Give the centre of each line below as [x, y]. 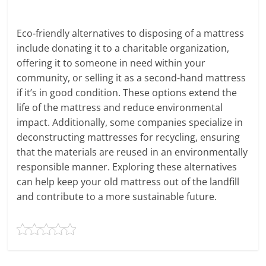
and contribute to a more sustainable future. [117, 196]
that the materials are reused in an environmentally [132, 152]
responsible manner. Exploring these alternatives [127, 167]
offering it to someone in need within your [111, 63]
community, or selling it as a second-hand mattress [132, 77]
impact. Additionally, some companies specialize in [130, 122]
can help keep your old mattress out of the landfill [128, 181]
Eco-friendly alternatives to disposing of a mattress [131, 33]
